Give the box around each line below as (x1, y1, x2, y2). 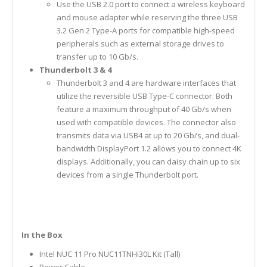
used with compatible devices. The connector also (57, 117, 237, 128)
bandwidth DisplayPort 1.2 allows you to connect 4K (57, 143, 242, 154)
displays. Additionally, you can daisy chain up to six (57, 156, 241, 167)
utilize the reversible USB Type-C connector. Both (57, 91, 233, 102)
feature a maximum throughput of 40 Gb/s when (57, 104, 232, 115)
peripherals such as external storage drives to (57, 38, 225, 49)
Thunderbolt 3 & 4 (39, 64, 111, 76)
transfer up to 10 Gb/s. (57, 51, 139, 63)
